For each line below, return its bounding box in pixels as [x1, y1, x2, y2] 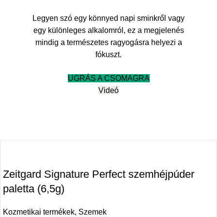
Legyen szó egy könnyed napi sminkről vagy [32, 14, 185, 23]
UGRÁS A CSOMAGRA [67, 74, 150, 83]
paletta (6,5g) [3, 183, 64, 195]
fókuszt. [95, 50, 122, 59]
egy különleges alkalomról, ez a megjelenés [33, 26, 184, 35]
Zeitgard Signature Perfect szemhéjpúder [3, 168, 194, 181]
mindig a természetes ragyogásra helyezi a [35, 38, 182, 47]
